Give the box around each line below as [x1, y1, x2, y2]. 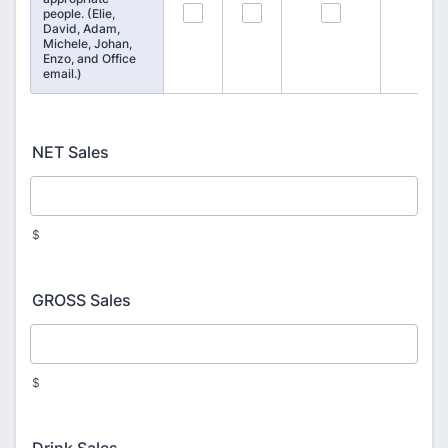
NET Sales [32, 142, 109, 162]
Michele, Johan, [43, 36, 132, 51]
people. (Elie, [43, 6, 115, 21]
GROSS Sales [32, 290, 131, 310]
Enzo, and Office [43, 51, 136, 66]
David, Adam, [43, 21, 120, 36]
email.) [43, 66, 82, 81]
